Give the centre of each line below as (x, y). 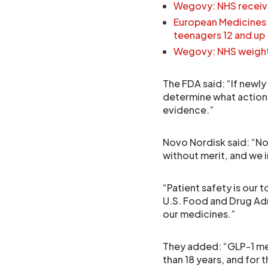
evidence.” (188, 110)
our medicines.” (199, 214)
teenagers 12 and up (219, 35)
